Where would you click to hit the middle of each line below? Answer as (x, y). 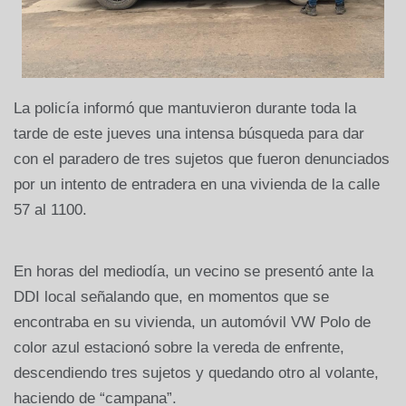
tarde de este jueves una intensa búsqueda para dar (189, 134)
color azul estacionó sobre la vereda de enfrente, (179, 348)
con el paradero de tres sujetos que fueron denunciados (202, 159)
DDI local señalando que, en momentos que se (171, 297)
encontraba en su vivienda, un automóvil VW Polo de (192, 323)
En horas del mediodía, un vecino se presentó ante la (193, 272)
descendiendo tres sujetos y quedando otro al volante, (196, 373)
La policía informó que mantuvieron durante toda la (185, 109)
